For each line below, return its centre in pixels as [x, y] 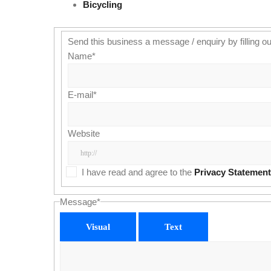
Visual [98, 227]
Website [83, 133]
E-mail [80, 95]
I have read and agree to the [138, 172]
